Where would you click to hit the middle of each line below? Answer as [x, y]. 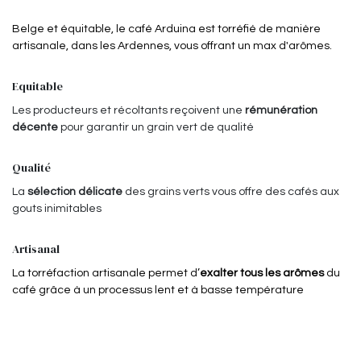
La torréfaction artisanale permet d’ [106, 273]
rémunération [281, 110]
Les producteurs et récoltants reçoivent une [129, 110]
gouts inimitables [57, 208]
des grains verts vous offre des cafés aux [231, 191]
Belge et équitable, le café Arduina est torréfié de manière [166, 29]
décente [36, 127]
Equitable [37, 86]
